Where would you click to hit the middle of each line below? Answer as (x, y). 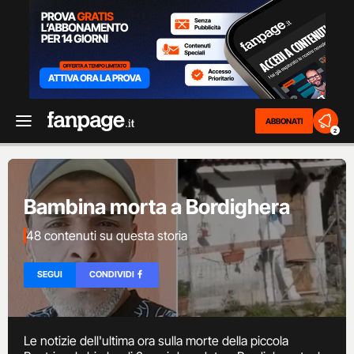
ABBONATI (284, 121)
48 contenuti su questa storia (107, 235)
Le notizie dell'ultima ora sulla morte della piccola (156, 341)
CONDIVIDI (112, 274)
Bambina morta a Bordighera (157, 206)
